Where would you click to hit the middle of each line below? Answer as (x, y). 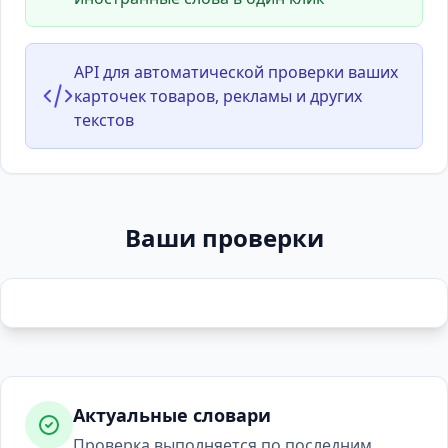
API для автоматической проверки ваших (236, 72)
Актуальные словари (172, 415)
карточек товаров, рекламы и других (218, 96)
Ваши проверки (224, 237)
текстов (104, 120)
